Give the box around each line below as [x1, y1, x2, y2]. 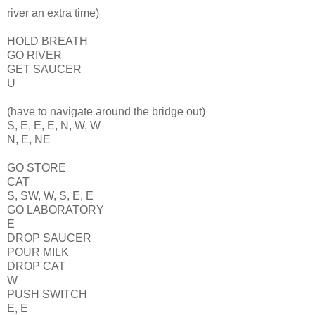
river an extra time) [7, 7, 99, 20]
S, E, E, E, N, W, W [7, 120, 101, 132]
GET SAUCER [7, 63, 82, 76]
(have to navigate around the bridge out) [7, 105, 205, 118]
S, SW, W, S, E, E [7, 190, 94, 202]
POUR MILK [7, 246, 69, 259]
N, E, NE [7, 134, 51, 146]
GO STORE [7, 162, 66, 174]
